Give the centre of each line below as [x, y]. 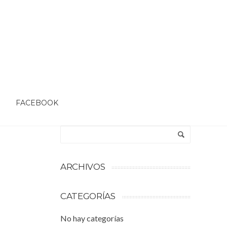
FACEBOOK [37, 103]
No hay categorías [92, 218]
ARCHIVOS [83, 167]
